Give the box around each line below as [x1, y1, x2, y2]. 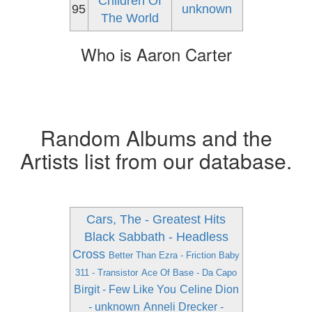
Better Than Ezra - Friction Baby [109, 250, 240, 260]
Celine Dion [179, 283, 239, 295]
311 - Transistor [75, 267, 138, 278]
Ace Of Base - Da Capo [141, 267, 237, 278]
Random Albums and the [40, 123, 272, 153]
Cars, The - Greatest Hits [86, 212, 226, 226]
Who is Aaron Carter [80, 42, 232, 66]
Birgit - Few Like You [73, 283, 176, 295]
